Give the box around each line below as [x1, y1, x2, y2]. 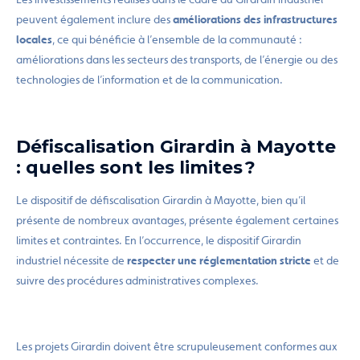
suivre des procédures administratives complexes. [16, 274, 261, 287]
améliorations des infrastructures [173, 13, 337, 26]
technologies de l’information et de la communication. [16, 73, 283, 86]
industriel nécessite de [16, 254, 125, 267]
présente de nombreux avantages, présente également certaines [16, 214, 338, 227]
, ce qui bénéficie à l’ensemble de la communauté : [52, 33, 302, 46]
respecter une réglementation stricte [125, 254, 311, 267]
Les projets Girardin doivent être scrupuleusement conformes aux [16, 340, 337, 353]
